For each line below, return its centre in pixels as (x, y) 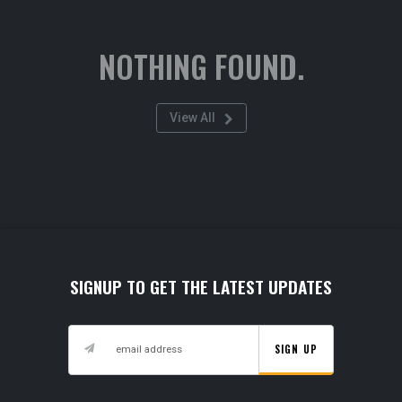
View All (192, 118)
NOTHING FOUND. (201, 66)
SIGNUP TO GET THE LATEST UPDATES (201, 286)
